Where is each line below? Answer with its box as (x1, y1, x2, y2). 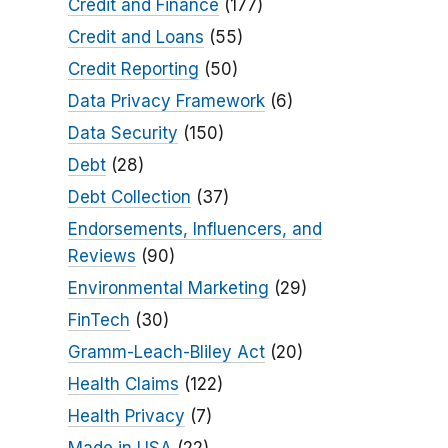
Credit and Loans (67, 27, 204, 48)
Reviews (67, 246, 136, 267)
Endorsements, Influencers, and (67, 219, 322, 240)
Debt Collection (67, 187, 191, 208)
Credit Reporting (67, 59, 199, 80)
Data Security (67, 123, 178, 144)
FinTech (67, 310, 130, 331)
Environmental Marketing (67, 278, 269, 299)
